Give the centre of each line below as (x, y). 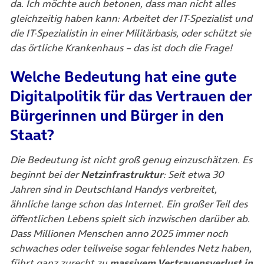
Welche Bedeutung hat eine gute (123, 76)
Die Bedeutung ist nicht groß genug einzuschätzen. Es (131, 159)
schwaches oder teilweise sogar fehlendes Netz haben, (131, 248)
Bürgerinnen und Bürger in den (117, 115)
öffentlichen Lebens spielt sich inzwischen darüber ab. (130, 218)
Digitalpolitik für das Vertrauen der (131, 96)
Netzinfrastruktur (122, 174)
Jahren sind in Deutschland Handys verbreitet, (113, 189)
